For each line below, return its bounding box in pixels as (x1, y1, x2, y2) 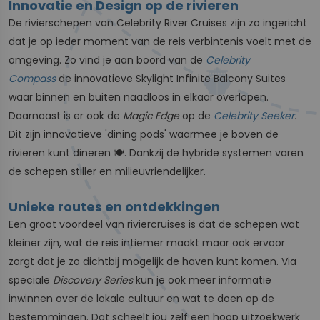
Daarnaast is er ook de (9, 108, 123, 123)
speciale (9, 272, 53, 287)
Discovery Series (53, 272, 136, 287)
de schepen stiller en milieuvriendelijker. (9, 164, 209, 179)
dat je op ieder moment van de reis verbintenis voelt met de (9, 34, 311, 49)
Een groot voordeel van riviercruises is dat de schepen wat (9, 216, 299, 231)
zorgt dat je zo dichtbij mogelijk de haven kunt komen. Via (9, 254, 296, 269)
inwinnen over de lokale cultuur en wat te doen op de (9, 291, 274, 306)
